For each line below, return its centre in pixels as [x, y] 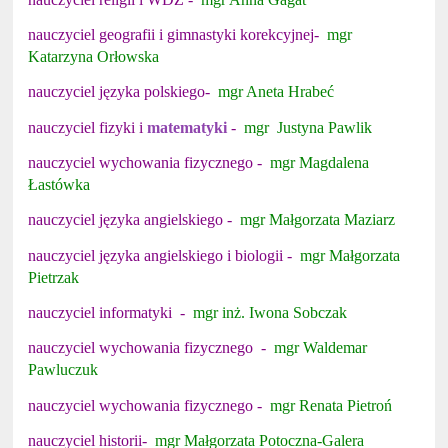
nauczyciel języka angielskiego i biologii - [164, 255]
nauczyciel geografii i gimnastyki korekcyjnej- [178, 35]
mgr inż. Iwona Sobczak [270, 313]
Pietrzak [54, 277]
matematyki [187, 127]
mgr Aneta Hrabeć [276, 92]
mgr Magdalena [318, 163]
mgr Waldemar [321, 348]
